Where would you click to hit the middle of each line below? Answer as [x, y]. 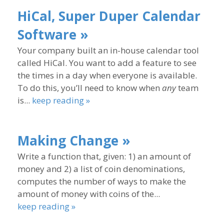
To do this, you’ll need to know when [90, 88]
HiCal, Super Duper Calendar [109, 16]
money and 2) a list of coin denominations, [101, 169]
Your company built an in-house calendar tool [108, 50]
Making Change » [74, 140]
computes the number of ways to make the [102, 181]
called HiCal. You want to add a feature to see [107, 63]
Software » [53, 34]
